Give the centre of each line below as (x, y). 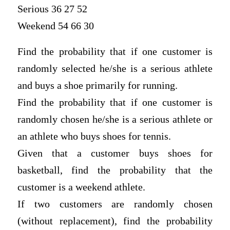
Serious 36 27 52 (52, 9)
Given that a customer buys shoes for (115, 154)
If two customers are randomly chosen (115, 204)
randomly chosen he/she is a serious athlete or (115, 120)
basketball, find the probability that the (115, 170)
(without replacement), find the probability (115, 221)
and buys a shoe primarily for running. (97, 86)
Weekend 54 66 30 (55, 26)
